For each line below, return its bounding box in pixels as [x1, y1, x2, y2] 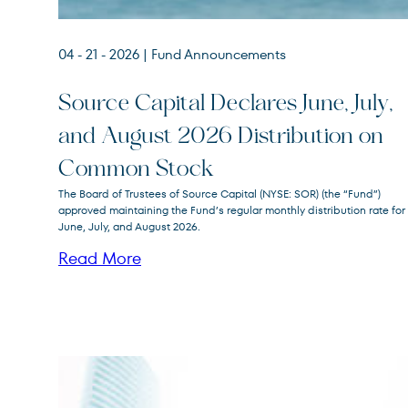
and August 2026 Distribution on [58, 126, 383, 148]
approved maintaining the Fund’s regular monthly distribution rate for [58, 202, 405, 219]
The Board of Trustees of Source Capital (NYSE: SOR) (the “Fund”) [58, 186, 381, 202]
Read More [58, 247, 141, 270]
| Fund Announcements [143, 45, 286, 65]
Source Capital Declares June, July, [58, 93, 393, 116]
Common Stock [58, 158, 214, 181]
